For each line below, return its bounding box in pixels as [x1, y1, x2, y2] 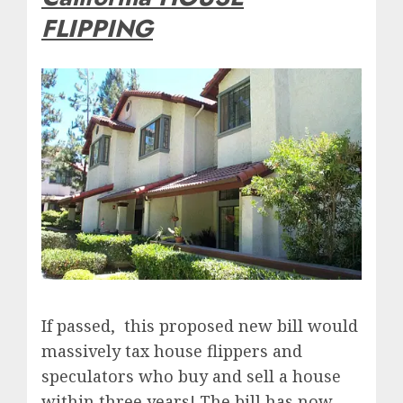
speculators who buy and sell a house [41, 365, 341, 388]
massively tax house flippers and [41, 340, 302, 363]
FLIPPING [41, 10, 153, 46]
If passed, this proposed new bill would [41, 315, 358, 337]
